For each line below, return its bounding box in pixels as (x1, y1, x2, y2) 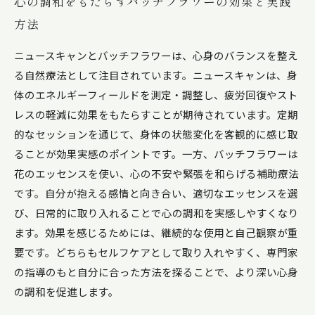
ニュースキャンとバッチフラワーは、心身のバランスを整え (14, 48, 298, 63)
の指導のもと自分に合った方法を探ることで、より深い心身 (14, 264, 298, 279)
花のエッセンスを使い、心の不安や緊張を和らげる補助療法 (14, 166, 299, 181)
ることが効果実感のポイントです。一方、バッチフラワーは (14, 146, 298, 161)
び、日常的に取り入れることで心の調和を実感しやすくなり (14, 205, 299, 220)
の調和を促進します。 (14, 284, 119, 299)
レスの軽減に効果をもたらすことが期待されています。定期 (14, 107, 298, 122)
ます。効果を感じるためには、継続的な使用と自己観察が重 (14, 225, 298, 240)
